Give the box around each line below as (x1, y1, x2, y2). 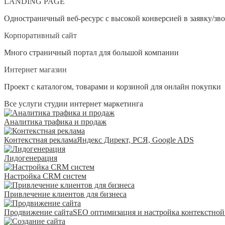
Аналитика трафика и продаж (4, 117, 106, 126)
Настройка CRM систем (4, 171, 86, 180)
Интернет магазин (4, 65, 67, 74)
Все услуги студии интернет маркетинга (4, 99, 143, 108)
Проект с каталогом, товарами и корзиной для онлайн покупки (4, 82, 221, 91)
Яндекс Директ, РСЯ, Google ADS (77, 135, 194, 144)
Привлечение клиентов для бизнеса (4, 189, 127, 198)
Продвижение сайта (4, 207, 73, 216)
